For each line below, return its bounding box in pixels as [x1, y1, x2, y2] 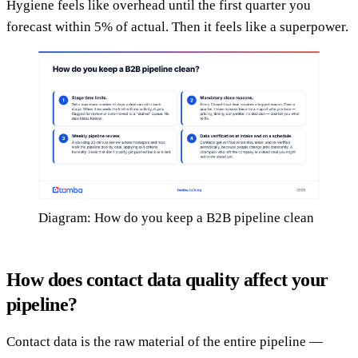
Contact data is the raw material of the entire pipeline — [6, 333, 323, 349]
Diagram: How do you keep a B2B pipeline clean [38, 209, 314, 225]
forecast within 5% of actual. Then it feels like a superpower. [6, 19, 348, 35]
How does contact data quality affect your [6, 268, 328, 290]
